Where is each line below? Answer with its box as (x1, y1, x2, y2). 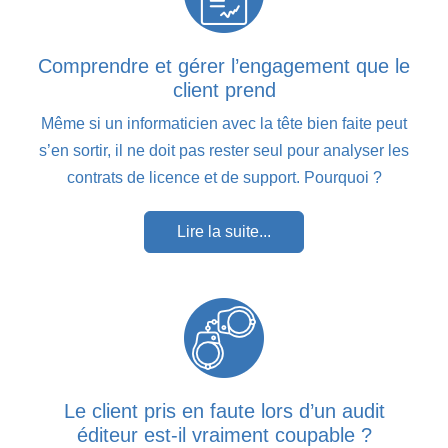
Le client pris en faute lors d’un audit (63, 399, 385, 422)
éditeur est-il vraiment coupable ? (76, 423, 372, 446)
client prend (172, 78, 276, 101)
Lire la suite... (177, 222, 271, 240)
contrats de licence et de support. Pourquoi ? (66, 168, 382, 186)
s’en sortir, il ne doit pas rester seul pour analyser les (39, 141, 409, 159)
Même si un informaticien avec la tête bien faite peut (41, 114, 407, 132)
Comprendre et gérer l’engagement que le (38, 54, 410, 77)
